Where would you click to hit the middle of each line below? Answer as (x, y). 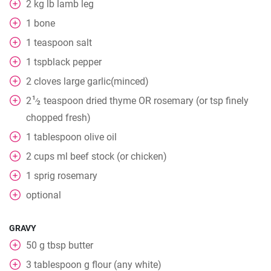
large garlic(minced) (106, 81)
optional (44, 195)
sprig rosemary (66, 176)
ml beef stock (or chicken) (112, 156)
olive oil (100, 137)
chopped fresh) (58, 118)
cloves (47, 81)
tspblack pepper (68, 62)
